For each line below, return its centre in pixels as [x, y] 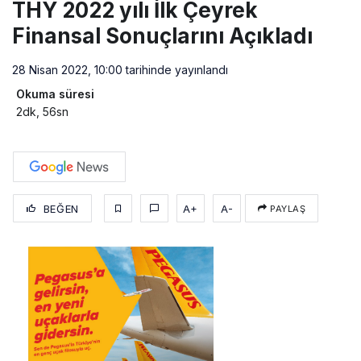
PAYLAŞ [286, 208]
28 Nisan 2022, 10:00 [67, 69]
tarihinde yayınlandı [175, 69]
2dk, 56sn [42, 111]
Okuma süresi [55, 93]
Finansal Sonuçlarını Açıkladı [162, 35]
